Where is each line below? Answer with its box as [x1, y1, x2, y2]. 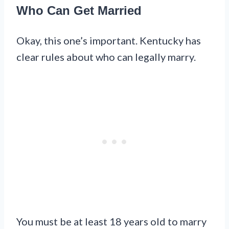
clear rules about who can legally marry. [16, 51, 196, 63]
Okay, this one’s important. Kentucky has [16, 34, 201, 47]
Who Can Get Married [16, 4, 142, 18]
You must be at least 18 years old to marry [16, 215, 207, 228]
